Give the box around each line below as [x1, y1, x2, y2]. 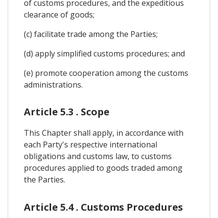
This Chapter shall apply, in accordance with [24, 127, 183, 139]
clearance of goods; [24, 9, 94, 20]
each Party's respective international [24, 139, 157, 150]
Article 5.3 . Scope [24, 105, 109, 119]
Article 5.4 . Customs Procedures [24, 200, 183, 214]
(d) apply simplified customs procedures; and [24, 48, 185, 59]
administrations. [24, 79, 83, 91]
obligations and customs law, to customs [24, 151, 172, 162]
